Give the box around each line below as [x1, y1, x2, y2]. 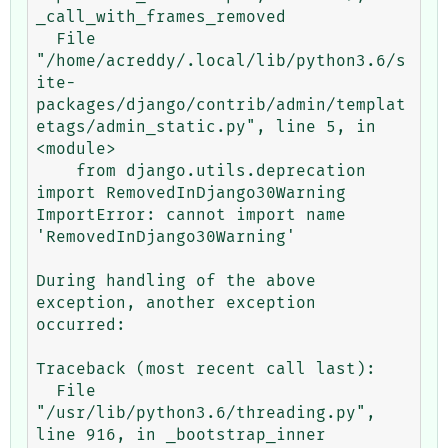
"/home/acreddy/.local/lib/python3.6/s [36, 52, 406, 69]
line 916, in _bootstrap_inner [36, 426, 326, 443]
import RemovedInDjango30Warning [36, 184, 346, 201]
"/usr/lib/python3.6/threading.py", [36, 404, 376, 421]
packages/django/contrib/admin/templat [36, 96, 406, 113]
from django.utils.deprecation [36, 162, 76, 179]
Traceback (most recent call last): [36, 360, 376, 377]
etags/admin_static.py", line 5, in [36, 118, 376, 135]
